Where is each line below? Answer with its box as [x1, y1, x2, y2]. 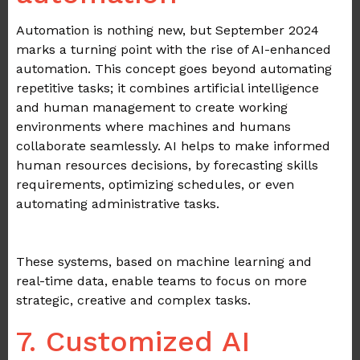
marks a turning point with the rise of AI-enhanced [16, 42, 331, 58]
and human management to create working [16, 100, 288, 116]
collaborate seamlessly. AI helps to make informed [16, 138, 330, 154]
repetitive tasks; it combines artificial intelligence [16, 80, 319, 96]
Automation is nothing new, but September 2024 [16, 22, 319, 39]
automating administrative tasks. [16, 196, 219, 212]
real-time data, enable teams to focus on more [16, 273, 307, 289]
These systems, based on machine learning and [16, 254, 312, 270]
